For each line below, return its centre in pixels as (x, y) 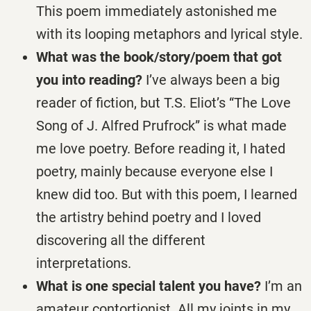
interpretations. (84, 263)
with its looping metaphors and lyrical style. (169, 34)
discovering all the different (121, 240)
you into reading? (89, 79)
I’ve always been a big (211, 79)
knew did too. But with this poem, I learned (167, 194)
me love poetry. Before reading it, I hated (161, 148)
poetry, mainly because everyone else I (154, 171)
